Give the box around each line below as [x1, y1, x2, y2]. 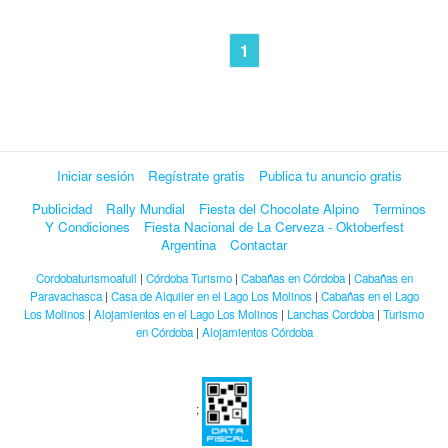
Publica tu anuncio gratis [258, 166, 402, 186]
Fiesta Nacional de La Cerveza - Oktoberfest [143, 217, 404, 237]
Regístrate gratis [147, 166, 245, 186]
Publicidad [32, 199, 92, 219]
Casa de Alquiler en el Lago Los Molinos [110, 288, 312, 305]
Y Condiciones [44, 217, 130, 237]
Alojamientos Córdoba [201, 324, 313, 341]
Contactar [230, 235, 287, 255]
